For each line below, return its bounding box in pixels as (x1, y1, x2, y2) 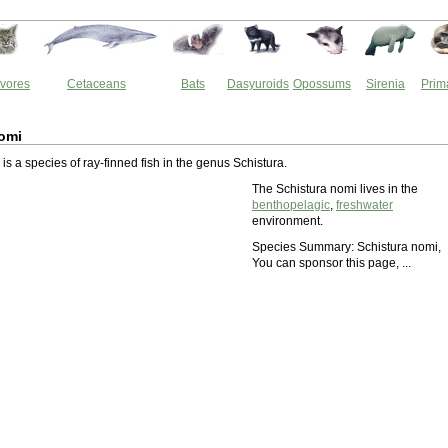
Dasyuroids (227, 77, 289, 91)
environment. (252, 214, 323, 228)
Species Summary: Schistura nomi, (252, 240, 441, 254)
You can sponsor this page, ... (252, 256, 411, 270)
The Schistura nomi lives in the (252, 182, 418, 196)
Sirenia (366, 77, 405, 91)
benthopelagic (252, 198, 330, 212)
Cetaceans (67, 77, 126, 91)
